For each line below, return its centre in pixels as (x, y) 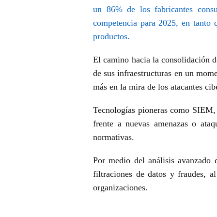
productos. (120, 37)
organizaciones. (122, 188)
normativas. (115, 137)
